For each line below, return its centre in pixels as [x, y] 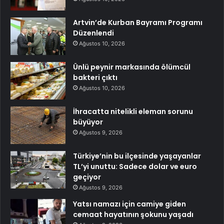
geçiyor [87, 177]
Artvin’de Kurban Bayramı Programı [138, 23]
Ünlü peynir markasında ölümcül [132, 67]
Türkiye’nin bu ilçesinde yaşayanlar [137, 156]
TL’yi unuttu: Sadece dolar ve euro [135, 167]
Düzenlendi [93, 33]
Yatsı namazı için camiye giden [129, 204]
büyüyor [88, 122]
